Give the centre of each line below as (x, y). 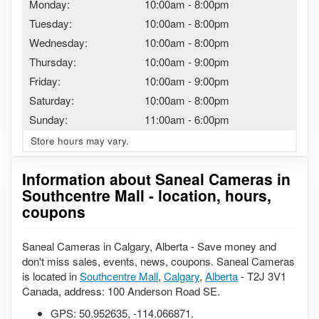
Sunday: (48, 119)
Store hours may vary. (80, 141)
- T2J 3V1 (262, 276)
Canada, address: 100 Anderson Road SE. (121, 291)
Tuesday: (51, 23)
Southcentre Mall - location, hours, (147, 195)
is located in (51, 276)
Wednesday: (58, 42)
